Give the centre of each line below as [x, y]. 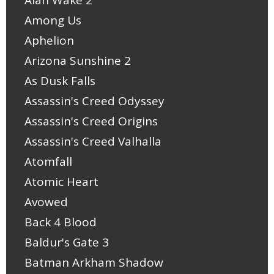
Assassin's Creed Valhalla [93, 142]
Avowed [46, 202]
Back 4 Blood [61, 222]
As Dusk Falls [60, 81]
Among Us [53, 20]
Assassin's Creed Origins [91, 121]
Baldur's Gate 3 [67, 243]
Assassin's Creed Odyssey [94, 101]
